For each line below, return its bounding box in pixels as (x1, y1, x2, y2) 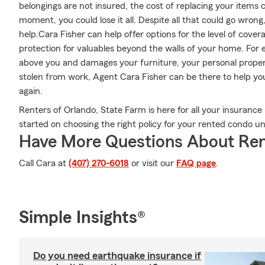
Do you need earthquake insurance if (33, 250, 201, 261)
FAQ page (176, 159, 216, 168)
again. (19, 86, 43, 96)
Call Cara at (19, 159, 69, 168)
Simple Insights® (19, 209, 146, 227)
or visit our (129, 159, 176, 168)
